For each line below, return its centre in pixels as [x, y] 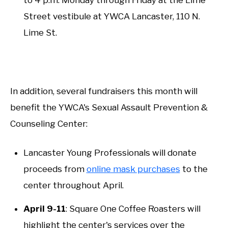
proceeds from [55, 169]
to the [194, 169]
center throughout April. [73, 186]
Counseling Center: [49, 123]
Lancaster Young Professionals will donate [110, 153]
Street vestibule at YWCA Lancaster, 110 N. [111, 16]
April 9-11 [44, 208]
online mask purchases [133, 169]
